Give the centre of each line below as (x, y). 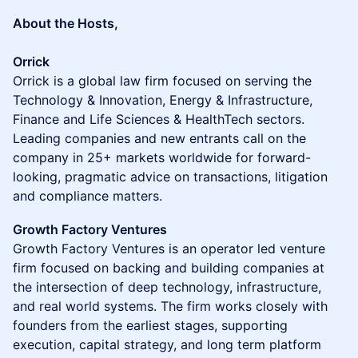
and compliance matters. (88, 196)
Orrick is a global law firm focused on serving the (162, 81)
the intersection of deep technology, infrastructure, (167, 287)
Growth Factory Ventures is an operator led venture (169, 249)
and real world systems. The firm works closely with (170, 306)
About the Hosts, (66, 23)
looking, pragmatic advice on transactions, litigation (170, 177)
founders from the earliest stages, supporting (150, 325)
